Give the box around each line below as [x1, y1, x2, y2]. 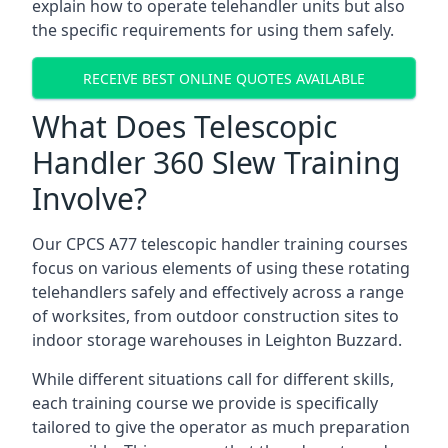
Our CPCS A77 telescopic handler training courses [32, 233, 408, 255]
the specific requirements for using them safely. [32, 19, 394, 41]
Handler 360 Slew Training [32, 142, 400, 183]
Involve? [32, 178, 147, 219]
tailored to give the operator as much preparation [32, 416, 410, 438]
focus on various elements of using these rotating [32, 257, 410, 279]
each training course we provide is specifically [32, 392, 378, 414]
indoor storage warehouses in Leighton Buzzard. [32, 329, 402, 351]
